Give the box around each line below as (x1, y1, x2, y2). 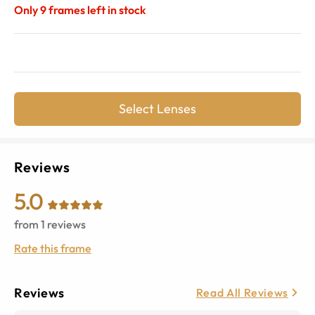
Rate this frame (14, 240, 91, 255)
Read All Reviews (195, 285, 288, 300)
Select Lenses (119, 100, 196, 117)
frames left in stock (49, 2, 146, 17)
